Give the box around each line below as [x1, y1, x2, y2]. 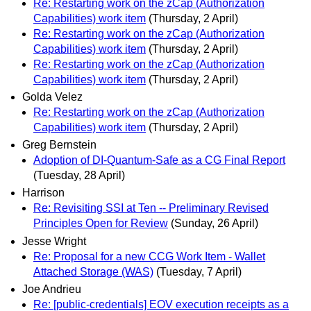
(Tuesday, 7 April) [156, 265, 242, 278]
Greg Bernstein [22, 139, 96, 151]
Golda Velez [22, 90, 83, 103]
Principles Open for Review [33, 217, 168, 230]
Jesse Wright [22, 235, 86, 247]
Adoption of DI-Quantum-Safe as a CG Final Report [33, 154, 285, 167]
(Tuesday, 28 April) [33, 169, 125, 182]
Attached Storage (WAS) [33, 265, 153, 278]
